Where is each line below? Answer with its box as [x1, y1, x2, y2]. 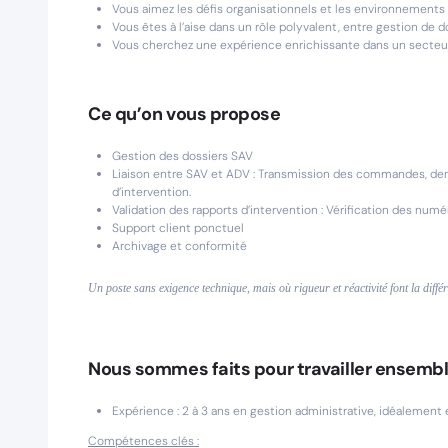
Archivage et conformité [112, 238, 247, 254]
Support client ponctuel [112, 220, 244, 236]
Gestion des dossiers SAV [112, 148, 253, 164]
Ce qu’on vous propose [88, 102, 281, 126]
